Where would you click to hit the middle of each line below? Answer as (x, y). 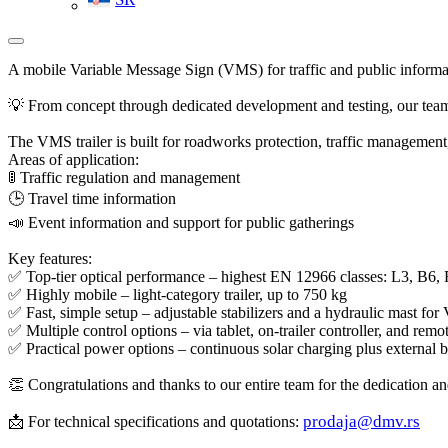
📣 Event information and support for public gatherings (181, 222)
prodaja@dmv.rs (361, 421)
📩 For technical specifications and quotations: (155, 421)
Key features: (50, 258)
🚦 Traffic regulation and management (124, 177)
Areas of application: (73, 159)
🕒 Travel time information (92, 198)
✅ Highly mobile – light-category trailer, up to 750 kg (177, 294)
